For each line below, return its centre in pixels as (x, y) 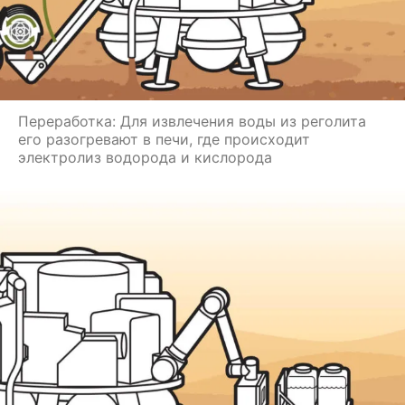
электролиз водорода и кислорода (145, 157)
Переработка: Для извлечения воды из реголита (192, 121)
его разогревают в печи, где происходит (164, 139)
